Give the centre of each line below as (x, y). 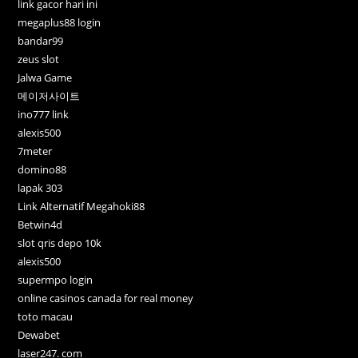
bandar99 (41, 40)
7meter (35, 151)
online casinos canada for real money (106, 298)
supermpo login (56, 279)
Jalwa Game (45, 77)
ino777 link (44, 114)
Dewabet (39, 334)
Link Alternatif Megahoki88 (82, 206)
